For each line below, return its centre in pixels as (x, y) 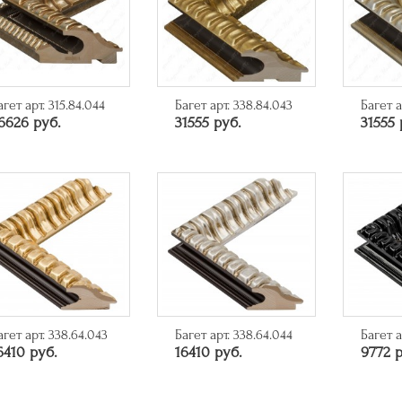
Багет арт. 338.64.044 (234, 334)
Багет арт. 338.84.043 (234, 105)
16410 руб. (209, 352)
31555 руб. (209, 122)
